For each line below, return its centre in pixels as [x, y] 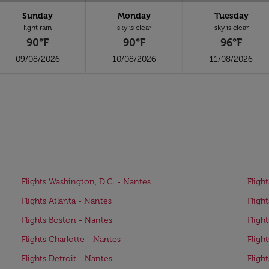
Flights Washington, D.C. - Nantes [86, 182]
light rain [38, 28]
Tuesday [231, 16]
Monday [134, 16]
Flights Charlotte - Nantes [71, 239]
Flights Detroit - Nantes [67, 258]
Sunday [38, 16]
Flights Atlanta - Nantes [67, 201]
